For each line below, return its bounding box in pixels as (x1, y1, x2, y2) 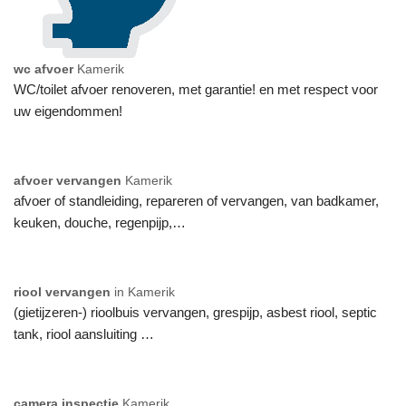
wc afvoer (14, 62, 77, 76)
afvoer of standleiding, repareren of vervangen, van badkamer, (14, 192, 379, 208)
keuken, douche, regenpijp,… (14, 214, 186, 230)
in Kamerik (111, 285, 175, 299)
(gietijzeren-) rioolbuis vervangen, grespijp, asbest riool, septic (14, 304, 377, 320)
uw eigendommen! (14, 102, 122, 119)
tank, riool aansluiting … (14, 325, 154, 342)
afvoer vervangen (14, 173, 121, 188)
